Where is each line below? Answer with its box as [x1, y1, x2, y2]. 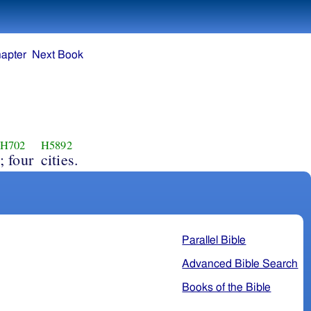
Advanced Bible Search [182, 258, 299, 269]
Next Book [32, 49, 84, 61]
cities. [40, 149, 79, 169]
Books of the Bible [182, 281, 271, 293]
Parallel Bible [182, 234, 246, 246]
